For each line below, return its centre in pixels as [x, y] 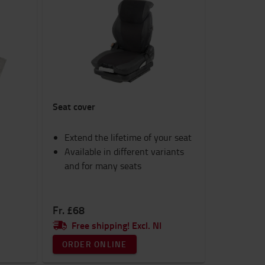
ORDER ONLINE [94, 244]
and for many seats [103, 166]
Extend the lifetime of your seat [128, 137]
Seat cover [74, 106]
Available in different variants [124, 151]
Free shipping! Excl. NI [116, 225]
